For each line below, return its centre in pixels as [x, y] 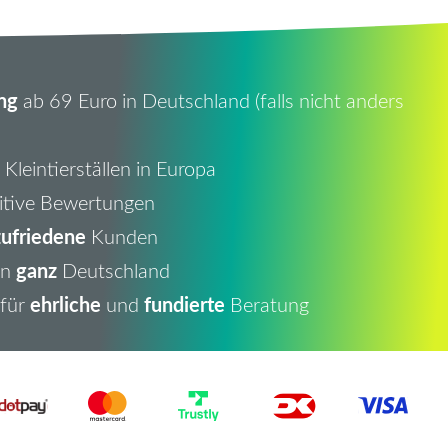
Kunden [121, 235]
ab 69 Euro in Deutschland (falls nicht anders [210, 99]
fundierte [184, 303]
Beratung [266, 303]
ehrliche [65, 303]
